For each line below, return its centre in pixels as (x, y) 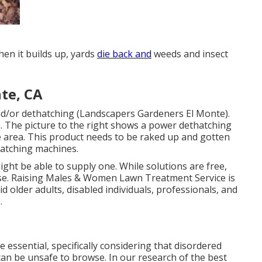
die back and (124, 54)
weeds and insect (190, 54)
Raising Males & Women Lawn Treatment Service (118, 177)
